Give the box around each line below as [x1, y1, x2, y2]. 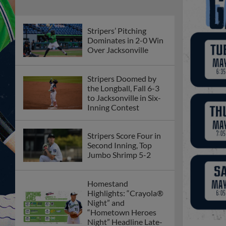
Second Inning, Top [87, 140, 152, 150]
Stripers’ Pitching [87, 26, 146, 36]
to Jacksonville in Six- [87, 92, 161, 102]
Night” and [87, 197, 125, 207]
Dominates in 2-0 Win [87, 35, 163, 45]
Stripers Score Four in [87, 131, 161, 141]
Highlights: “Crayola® [87, 188, 163, 198]
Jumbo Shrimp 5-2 [87, 150, 151, 160]
